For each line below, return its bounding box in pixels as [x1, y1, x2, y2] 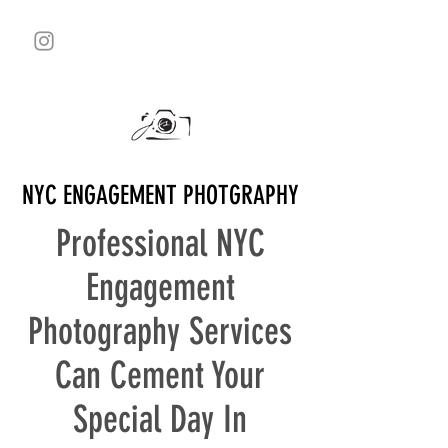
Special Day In [73, 397, 247, 441]
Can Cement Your [55, 353, 265, 397]
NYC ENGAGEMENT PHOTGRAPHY [21, 180, 299, 211]
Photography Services [28, 309, 292, 353]
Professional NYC [55, 221, 265, 265]
